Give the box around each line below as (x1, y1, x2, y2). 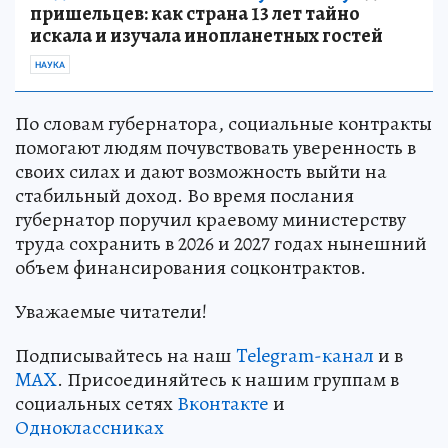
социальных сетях (15, 390, 177, 418)
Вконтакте (177, 390, 269, 418)
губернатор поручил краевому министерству (15, 206, 406, 234)
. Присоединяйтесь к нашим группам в (57, 366, 399, 394)
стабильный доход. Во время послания (15, 182, 354, 210)
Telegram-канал (236, 342, 374, 370)
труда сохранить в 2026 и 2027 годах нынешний (15, 230, 427, 258)
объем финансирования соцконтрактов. (15, 254, 366, 282)
